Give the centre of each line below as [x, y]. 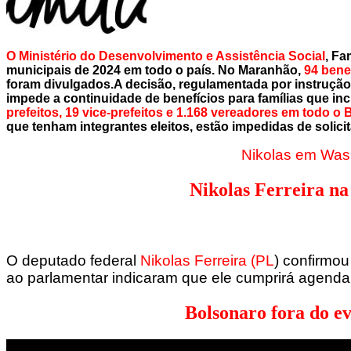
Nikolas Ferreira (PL [207, 261]
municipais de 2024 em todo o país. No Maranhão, [155, 70]
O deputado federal [73, 261]
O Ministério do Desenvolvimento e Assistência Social [166, 56]
